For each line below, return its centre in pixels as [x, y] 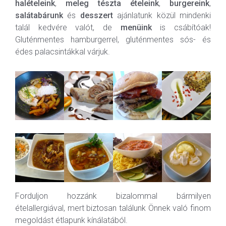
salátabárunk [39, 15]
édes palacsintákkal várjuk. [63, 51]
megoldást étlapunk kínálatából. [71, 220]
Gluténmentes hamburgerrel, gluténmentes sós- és [113, 39]
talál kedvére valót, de [68, 27]
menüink [136, 27]
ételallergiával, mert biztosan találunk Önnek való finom [113, 208]
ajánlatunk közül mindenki [162, 15]
